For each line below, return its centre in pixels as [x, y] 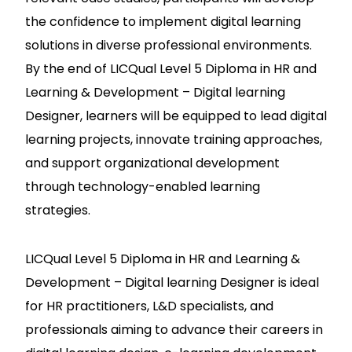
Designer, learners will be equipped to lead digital [176, 116]
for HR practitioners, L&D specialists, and [149, 306]
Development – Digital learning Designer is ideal [172, 282]
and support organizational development [152, 163]
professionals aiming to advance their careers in [174, 330]
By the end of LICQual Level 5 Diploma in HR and [171, 69]
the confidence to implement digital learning [163, 22]
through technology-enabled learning [143, 187]
